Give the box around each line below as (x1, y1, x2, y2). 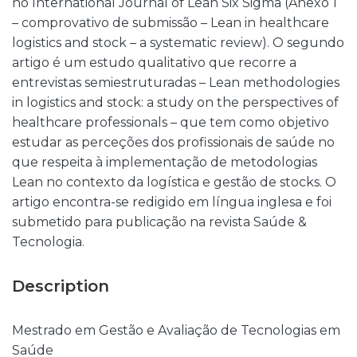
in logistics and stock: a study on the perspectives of (12, 95, 339, 110)
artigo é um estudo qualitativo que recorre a (12, 55, 296, 70)
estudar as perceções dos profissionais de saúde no (12, 135, 335, 150)
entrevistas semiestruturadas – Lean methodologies (12, 75, 339, 90)
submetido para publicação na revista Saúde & (12, 214, 307, 229)
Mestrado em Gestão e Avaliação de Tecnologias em (12, 323, 340, 338)
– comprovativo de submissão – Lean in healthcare (12, 15, 329, 30)
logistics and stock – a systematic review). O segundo (12, 35, 344, 50)
